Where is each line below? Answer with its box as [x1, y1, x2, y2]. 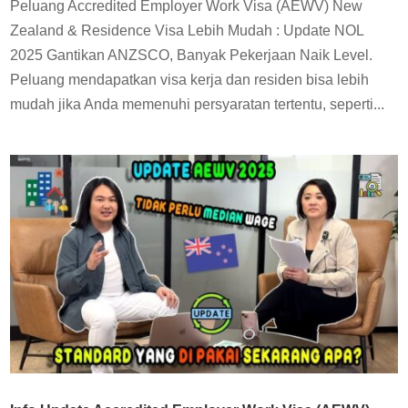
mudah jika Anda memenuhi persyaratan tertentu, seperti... [10, 97, 385, 113]
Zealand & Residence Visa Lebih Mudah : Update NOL [10, 23, 364, 39]
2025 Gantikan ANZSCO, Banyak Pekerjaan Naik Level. [10, 47, 373, 64]
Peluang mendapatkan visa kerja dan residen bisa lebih [10, 72, 370, 88]
